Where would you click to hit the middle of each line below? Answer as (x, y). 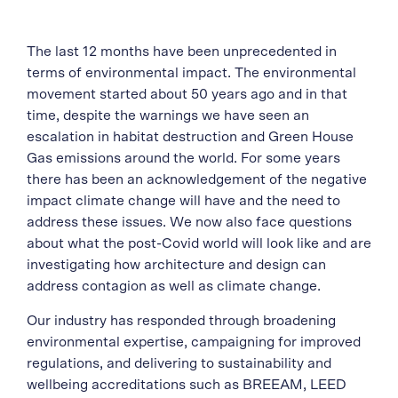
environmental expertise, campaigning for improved (194, 342)
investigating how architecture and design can (176, 265)
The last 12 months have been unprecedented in (182, 52)
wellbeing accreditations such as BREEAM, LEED (187, 385)
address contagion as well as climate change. (174, 286)
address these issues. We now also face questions (189, 222)
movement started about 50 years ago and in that (187, 94)
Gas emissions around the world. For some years (183, 158)
